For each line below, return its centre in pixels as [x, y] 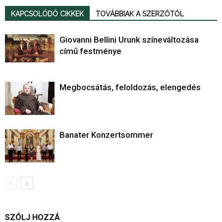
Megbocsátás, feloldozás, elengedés [130, 87]
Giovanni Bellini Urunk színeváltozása [129, 40]
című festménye [90, 51]
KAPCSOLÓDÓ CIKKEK [47, 14]
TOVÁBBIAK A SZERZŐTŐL [140, 14]
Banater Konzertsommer [106, 135]
